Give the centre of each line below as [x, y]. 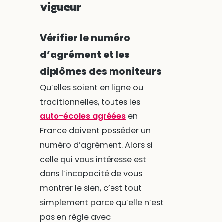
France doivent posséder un [95, 131]
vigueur [60, 8]
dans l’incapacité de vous [91, 174]
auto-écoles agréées [83, 116]
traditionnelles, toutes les [90, 102]
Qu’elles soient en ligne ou [91, 88]
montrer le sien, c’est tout [90, 188]
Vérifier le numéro [85, 38]
